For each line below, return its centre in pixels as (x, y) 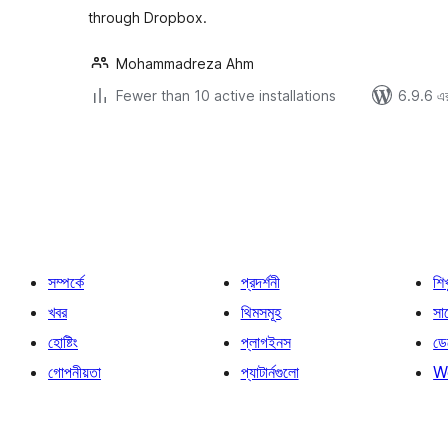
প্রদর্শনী (260, 282)
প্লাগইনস (265, 342)
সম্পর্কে (66, 282)
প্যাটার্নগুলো (269, 372)
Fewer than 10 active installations (226, 95)
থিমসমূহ (260, 312)
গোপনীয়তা (74, 372)
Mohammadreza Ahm (185, 63)
